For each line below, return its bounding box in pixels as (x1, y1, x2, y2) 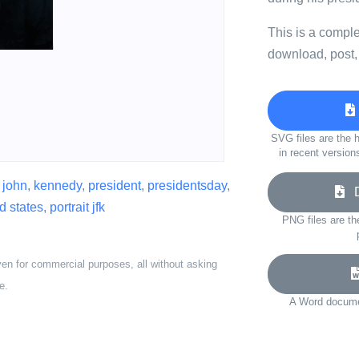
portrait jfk (50, 200, 105, 214)
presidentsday (147, 179, 227, 192)
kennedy (34, 179, 82, 192)
